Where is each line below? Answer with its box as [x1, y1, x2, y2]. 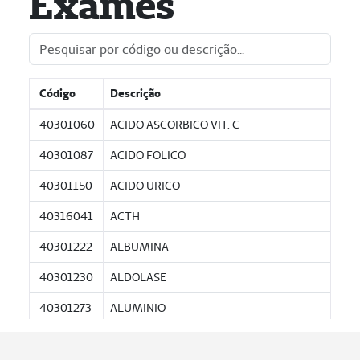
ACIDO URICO [110, 178, 180, 193]
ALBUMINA [110, 239, 169, 254]
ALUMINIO [110, 301, 166, 315]
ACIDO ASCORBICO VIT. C [110, 117, 239, 132]
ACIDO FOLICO [110, 148, 186, 162]
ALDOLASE [110, 270, 166, 284]
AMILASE [110, 331, 158, 346]
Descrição [110, 86, 161, 100]
